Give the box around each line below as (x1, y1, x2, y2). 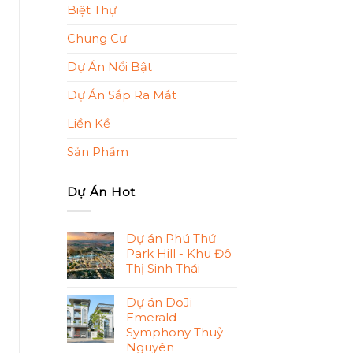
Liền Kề (66, 116, 110, 131)
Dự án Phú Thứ (125, 231, 216, 246)
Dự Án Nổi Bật (66, 59, 152, 74)
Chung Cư (66, 31, 127, 46)
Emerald (125, 310, 176, 325)
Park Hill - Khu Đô (125, 246, 232, 261)
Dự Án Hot (66, 185, 136, 199)
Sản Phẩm (66, 144, 128, 159)
